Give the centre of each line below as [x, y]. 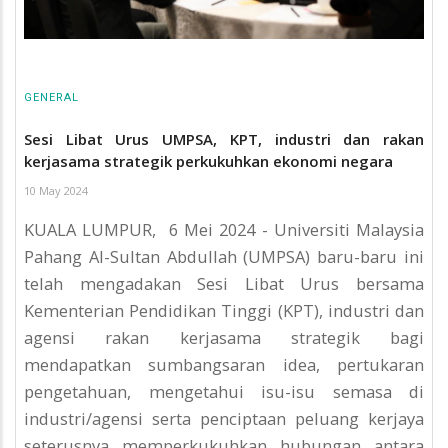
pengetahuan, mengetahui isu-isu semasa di [224, 392]
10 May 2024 [56, 190]
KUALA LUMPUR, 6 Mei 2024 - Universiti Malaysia [224, 230]
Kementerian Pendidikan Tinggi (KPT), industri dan [224, 311]
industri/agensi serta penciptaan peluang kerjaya [224, 419]
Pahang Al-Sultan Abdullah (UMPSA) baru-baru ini [224, 257]
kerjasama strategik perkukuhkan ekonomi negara [208, 160]
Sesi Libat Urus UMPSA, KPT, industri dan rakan [224, 138]
